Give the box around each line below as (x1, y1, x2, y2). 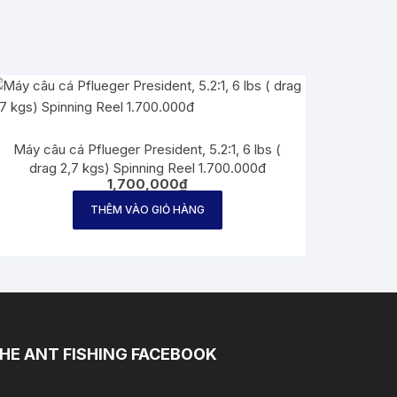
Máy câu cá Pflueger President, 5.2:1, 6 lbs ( (13, 141, 281, 158)
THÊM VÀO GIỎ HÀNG (90, 203, 205, 216)
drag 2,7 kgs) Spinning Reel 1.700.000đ (28, 160, 266, 176)
